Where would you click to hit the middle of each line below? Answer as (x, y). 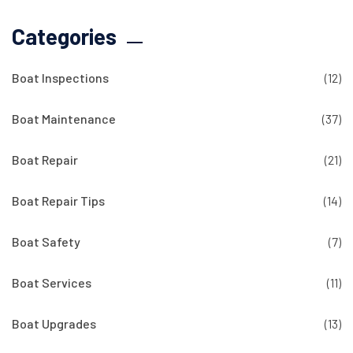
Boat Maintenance (64, 119)
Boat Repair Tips (58, 201)
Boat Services (52, 283)
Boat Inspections (60, 78)
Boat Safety (46, 242)
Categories (64, 37)
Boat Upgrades (54, 324)
